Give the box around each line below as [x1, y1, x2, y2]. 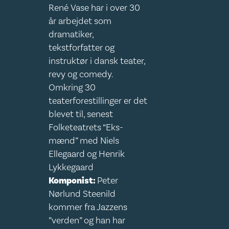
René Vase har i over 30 [49, 2, 141, 14]
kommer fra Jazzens [49, 201, 128, 213]
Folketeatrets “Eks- [49, 122, 124, 133]
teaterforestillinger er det [49, 95, 148, 107]
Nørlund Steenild [49, 188, 116, 200]
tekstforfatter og [49, 42, 115, 54]
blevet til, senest [49, 108, 113, 120]
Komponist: [49, 175, 98, 187]
